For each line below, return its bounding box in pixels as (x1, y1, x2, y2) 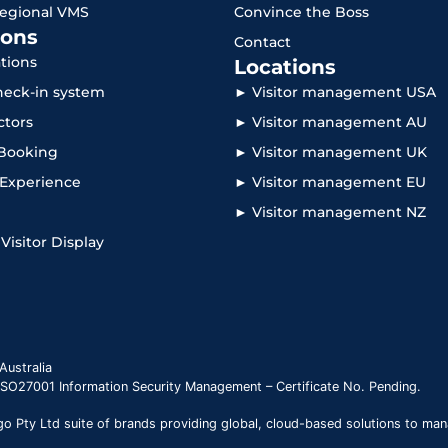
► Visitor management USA (234, 83, 436, 102)
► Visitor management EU (234, 173, 426, 192)
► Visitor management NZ (234, 203, 426, 222)
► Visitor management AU (234, 113, 427, 132)
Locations (234, 55, 336, 80)
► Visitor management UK (234, 143, 427, 162)
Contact (234, 33, 291, 52)
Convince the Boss (234, 3, 369, 22)
